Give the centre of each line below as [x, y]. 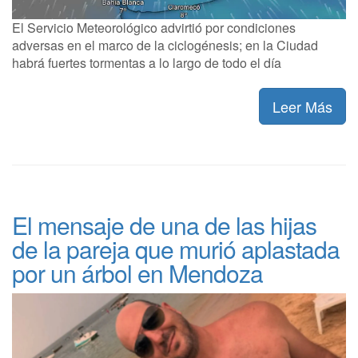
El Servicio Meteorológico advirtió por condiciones [154, 28]
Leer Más [302, 107]
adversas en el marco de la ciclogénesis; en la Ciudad [165, 46]
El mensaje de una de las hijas [164, 225]
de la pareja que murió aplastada [176, 249]
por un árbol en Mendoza [137, 273]
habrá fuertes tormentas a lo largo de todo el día [147, 63]
